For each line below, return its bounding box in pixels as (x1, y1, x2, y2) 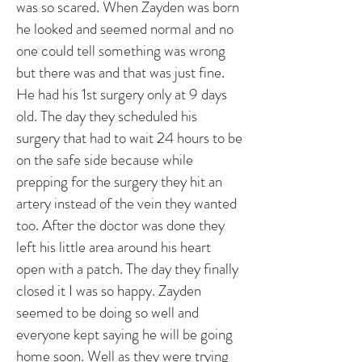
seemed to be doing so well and (16, 301, 199, 323)
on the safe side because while (16, 149, 193, 170)
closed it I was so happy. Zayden (16, 280, 201, 301)
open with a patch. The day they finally (16, 258, 238, 280)
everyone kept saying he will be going (16, 323, 233, 345)
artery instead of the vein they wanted (16, 192, 237, 214)
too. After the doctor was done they (16, 214, 225, 236)
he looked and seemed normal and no (16, 18, 234, 40)
